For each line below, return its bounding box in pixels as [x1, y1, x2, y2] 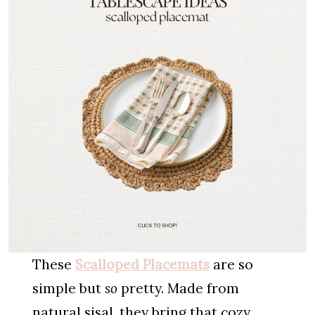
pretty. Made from [117, 280, 239, 297]
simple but [32, 280, 105, 297]
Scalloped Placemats [75, 256, 210, 273]
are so [209, 256, 253, 273]
